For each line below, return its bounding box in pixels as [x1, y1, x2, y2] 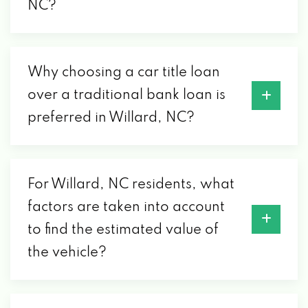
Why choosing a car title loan [27, 65, 220, 80]
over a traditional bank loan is [27, 88, 225, 102]
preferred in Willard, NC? [27, 111, 195, 125]
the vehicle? [27, 245, 107, 260]
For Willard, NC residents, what [27, 177, 234, 192]
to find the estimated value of [27, 223, 219, 237]
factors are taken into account [27, 200, 225, 214]
